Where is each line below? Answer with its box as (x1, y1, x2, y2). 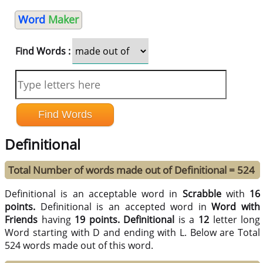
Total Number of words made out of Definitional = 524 (8, 163, 255, 177)
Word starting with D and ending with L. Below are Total (5, 226, 260, 240)
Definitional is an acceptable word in (5, 187, 183, 201)
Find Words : (15, 45, 70, 58)
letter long (208, 213, 261, 227)
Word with (211, 200, 261, 214)
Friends (5, 213, 38, 227)
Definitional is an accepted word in (40, 200, 212, 214)
